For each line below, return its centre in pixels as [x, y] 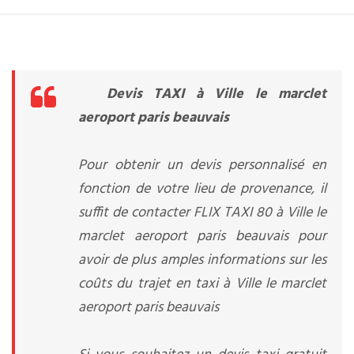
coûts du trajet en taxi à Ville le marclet [202, 284]
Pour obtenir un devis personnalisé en [202, 166]
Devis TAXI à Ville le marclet [217, 94]
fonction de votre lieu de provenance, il [202, 189]
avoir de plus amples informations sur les [202, 260]
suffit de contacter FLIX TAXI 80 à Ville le [202, 213]
